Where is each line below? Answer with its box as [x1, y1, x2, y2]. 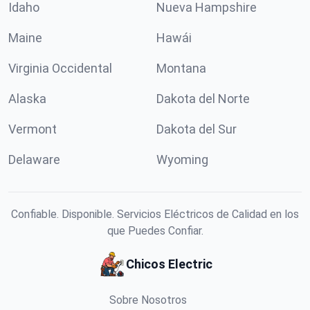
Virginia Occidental [8, 61, 112, 75]
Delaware [8, 152, 60, 167]
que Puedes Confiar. [107, 224, 203, 237]
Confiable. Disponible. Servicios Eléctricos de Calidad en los [11, 208, 299, 221]
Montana [156, 61, 206, 75]
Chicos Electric [125, 257, 212, 271]
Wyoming [156, 152, 208, 167]
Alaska [8, 91, 46, 106]
